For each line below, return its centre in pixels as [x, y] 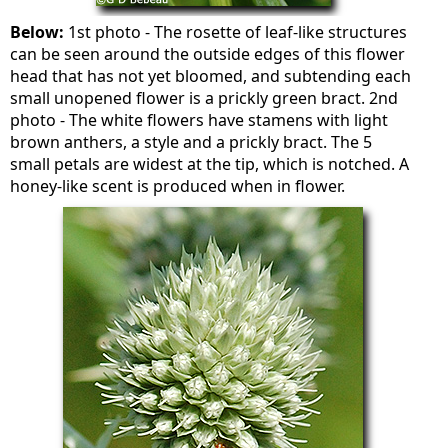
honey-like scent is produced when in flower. [178, 186]
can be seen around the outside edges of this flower [208, 54]
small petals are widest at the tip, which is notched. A [210, 164]
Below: [37, 32]
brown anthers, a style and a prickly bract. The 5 [191, 142]
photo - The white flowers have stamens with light [199, 120]
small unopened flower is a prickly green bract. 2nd [204, 98]
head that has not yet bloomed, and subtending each [211, 76]
